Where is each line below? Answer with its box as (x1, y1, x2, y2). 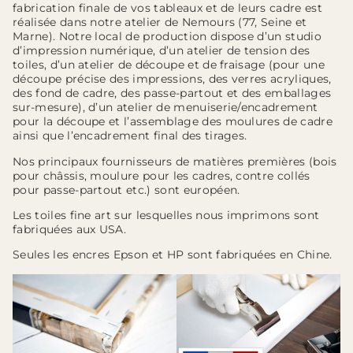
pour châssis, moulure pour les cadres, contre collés (13, 168, 310, 183)
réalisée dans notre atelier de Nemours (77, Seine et (13, 15, 307, 30)
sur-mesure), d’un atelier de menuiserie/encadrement (13, 100, 318, 115)
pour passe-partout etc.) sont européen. (13, 182, 240, 197)
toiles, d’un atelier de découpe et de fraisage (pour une (13, 58, 325, 72)
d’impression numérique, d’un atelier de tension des (13, 43, 310, 58)
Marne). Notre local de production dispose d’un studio (13, 29, 321, 44)
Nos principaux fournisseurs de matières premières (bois (13, 154, 337, 169)
